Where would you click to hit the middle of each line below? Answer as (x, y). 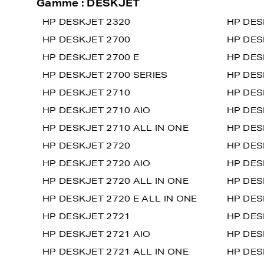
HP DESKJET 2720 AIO (97, 163)
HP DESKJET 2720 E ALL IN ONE (120, 199)
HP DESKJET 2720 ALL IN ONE (115, 181)
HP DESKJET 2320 (87, 22)
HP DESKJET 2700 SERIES (105, 75)
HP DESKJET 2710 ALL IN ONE (115, 128)
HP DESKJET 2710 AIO (97, 110)
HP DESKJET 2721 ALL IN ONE (115, 252)
